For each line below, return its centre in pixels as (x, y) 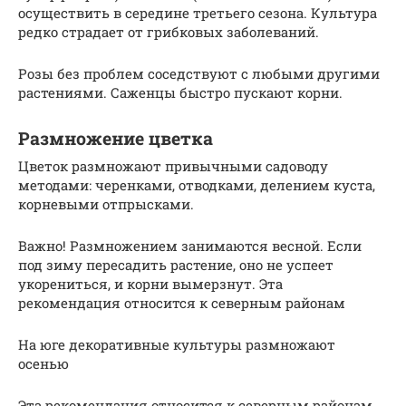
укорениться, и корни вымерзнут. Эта (150, 283)
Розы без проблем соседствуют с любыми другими (199, 73)
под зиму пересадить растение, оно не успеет (176, 264)
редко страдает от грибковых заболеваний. (169, 31)
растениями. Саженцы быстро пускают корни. (180, 92)
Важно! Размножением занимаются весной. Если (190, 245)
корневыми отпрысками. (106, 203)
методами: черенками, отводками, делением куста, (197, 184)
